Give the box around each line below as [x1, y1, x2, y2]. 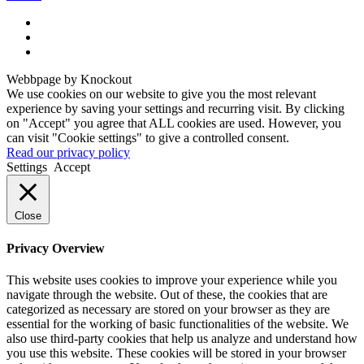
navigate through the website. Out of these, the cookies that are [6, 288, 327, 302]
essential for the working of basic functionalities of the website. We [6, 317, 349, 331]
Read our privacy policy [6, 145, 130, 159]
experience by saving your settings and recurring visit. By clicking [6, 101, 344, 115]
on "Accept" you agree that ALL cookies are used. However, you [6, 115, 341, 130]
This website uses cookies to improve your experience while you [6, 273, 337, 288]
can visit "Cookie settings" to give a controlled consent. [6, 130, 289, 145]
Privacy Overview [6, 241, 105, 256]
